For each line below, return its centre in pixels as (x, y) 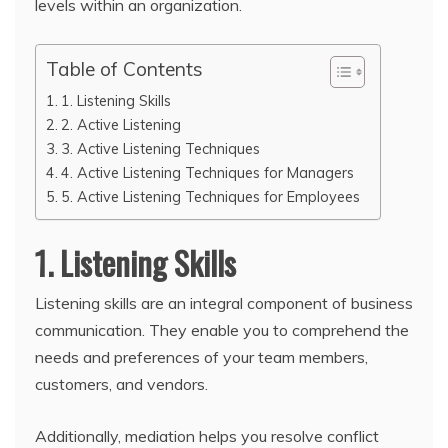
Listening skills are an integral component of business (224, 303)
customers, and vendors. (121, 384)
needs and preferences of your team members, (201, 357)
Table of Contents (124, 69)
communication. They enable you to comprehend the (222, 330)
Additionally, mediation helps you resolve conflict (207, 436)
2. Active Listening (120, 124)
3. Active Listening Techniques (160, 148)
